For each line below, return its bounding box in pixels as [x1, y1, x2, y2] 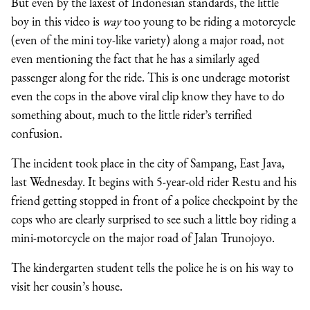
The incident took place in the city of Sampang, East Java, [11, 154, 284, 171]
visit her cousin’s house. [11, 277, 122, 294]
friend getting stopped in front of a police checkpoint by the [11, 192, 298, 208]
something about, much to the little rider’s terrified [11, 106, 252, 122]
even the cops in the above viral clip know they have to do [11, 87, 284, 104]
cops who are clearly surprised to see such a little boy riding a [11, 210, 296, 227]
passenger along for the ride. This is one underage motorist [11, 69, 290, 85]
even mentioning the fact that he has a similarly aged [11, 50, 259, 66]
